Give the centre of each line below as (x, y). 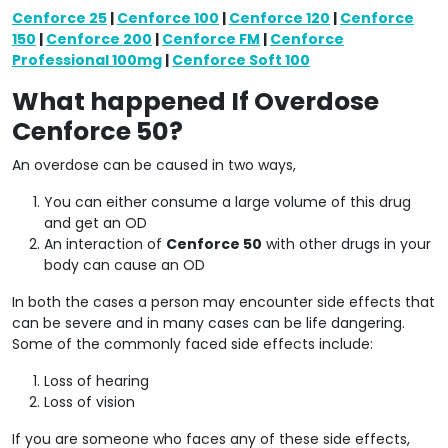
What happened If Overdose (195, 101)
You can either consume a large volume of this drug (227, 201)
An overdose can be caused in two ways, (154, 164)
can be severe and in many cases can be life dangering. (208, 322)
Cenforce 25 (59, 17)
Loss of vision (89, 401)
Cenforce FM (211, 38)
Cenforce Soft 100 (241, 59)
